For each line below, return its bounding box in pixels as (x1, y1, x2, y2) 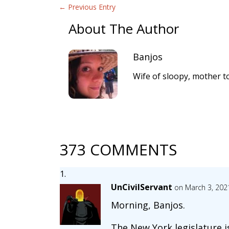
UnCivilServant (110, 181, 172, 193)
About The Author (68, 19, 179, 38)
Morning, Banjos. (110, 199, 185, 212)
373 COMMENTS (59, 139, 177, 161)
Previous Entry (67, 2, 116, 12)
